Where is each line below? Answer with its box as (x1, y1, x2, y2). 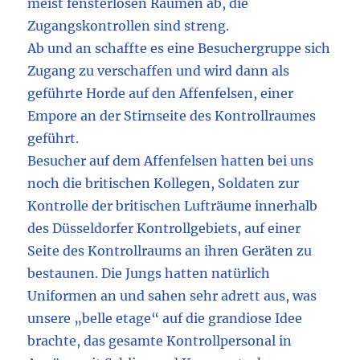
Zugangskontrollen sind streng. (27, 18, 230, 35)
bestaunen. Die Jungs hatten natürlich (27, 265, 271, 282)
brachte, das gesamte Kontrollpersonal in (27, 333, 292, 350)
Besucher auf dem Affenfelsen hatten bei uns (27, 153, 314, 170)
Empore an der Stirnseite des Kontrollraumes (27, 108, 317, 125)
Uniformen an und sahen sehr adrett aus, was (27, 288, 317, 305)
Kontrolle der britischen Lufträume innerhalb (27, 198, 318, 215)
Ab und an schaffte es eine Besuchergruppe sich (27, 40, 331, 57)
